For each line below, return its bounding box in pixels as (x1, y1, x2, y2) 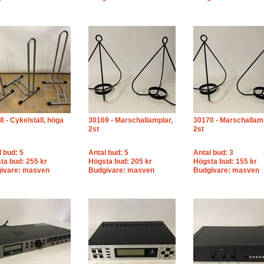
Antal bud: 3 (193, 148, 233, 157)
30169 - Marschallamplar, (88, 116, 173, 124)
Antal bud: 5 (88, 148, 128, 157)
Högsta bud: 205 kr (88, 157, 152, 166)
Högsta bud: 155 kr (193, 157, 257, 166)
